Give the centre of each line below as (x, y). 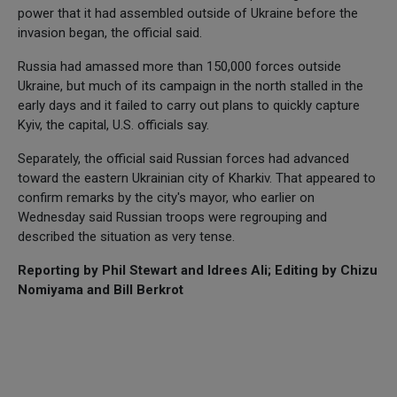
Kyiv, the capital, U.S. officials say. (113, 125)
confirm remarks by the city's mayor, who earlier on (166, 197)
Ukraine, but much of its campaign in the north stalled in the (191, 86)
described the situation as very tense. (126, 236)
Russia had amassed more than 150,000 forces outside (179, 66)
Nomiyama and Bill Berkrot (101, 289)
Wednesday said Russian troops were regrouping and (172, 217)
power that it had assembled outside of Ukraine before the (188, 13)
